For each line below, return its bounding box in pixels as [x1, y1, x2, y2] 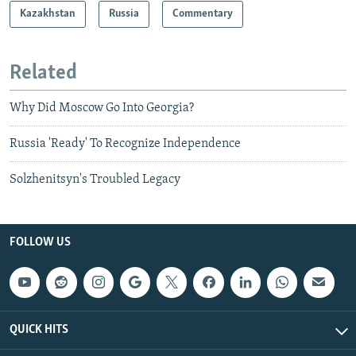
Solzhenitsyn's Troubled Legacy [10, 173, 180, 187]
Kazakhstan [20, 7, 75, 20]
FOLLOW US [10, 236, 71, 250]
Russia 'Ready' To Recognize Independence [10, 137, 241, 151]
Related [10, 62, 77, 84]
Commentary [172, 7, 233, 20]
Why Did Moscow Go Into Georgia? [10, 102, 194, 115]
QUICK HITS [10, 323, 68, 336]
